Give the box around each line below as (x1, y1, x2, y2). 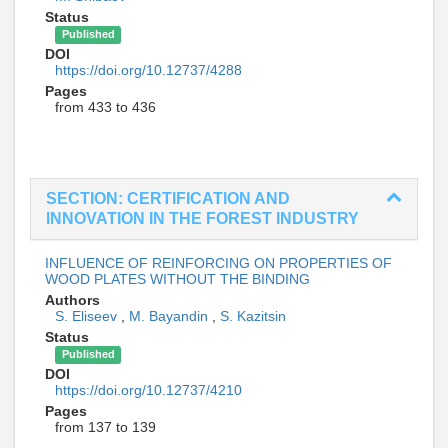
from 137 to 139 (55, 419, 156, 436)
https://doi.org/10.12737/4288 (55, 62, 242, 79)
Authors (45, 292, 100, 309)
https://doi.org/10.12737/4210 (55, 382, 242, 399)
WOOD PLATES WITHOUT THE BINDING (45, 271, 310, 288)
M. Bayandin (129, 308, 212, 325)
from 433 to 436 (55, 99, 156, 116)
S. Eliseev (55, 308, 121, 325)
